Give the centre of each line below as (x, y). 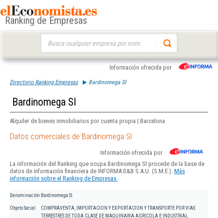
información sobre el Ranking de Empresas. (64, 179)
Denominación (25, 196)
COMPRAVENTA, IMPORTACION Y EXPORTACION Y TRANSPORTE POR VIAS (118, 208)
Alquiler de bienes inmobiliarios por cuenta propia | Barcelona (87, 121)
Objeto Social (23, 208)
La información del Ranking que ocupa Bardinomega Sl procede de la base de (107, 164)
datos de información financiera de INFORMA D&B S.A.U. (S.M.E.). (92, 171)
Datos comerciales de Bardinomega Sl (71, 136)
